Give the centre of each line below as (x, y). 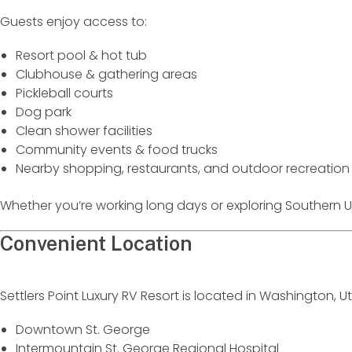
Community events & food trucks (117, 150)
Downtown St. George (83, 330)
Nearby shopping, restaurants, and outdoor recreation (183, 169)
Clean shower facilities (84, 131)
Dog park (44, 112)
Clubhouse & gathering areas (106, 75)
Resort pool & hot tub (81, 56)
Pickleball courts (64, 93)
